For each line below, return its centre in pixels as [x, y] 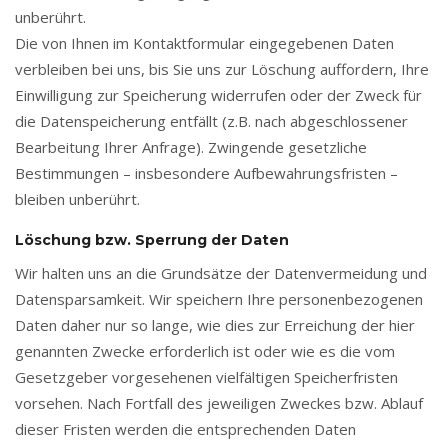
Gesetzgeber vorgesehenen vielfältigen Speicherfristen [206, 377]
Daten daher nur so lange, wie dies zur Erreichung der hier [215, 325]
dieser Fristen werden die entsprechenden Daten [185, 429]
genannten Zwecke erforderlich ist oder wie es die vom [205, 351]
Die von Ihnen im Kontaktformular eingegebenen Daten [204, 43]
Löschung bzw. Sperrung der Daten [152, 240]
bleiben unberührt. [77, 199]
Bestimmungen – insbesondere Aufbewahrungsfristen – [206, 173]
